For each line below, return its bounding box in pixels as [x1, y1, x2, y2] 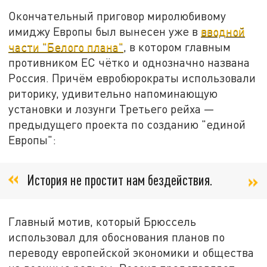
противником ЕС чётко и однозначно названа [8, 55, 250, 69]
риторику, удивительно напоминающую [8, 86, 218, 100]
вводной [201, 24, 246, 38]
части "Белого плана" [8, 39, 124, 54]
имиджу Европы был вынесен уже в [8, 24, 201, 38]
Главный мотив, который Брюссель [8, 215, 197, 229]
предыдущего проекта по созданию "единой [8, 117, 246, 131]
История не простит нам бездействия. [27, 171, 213, 189]
